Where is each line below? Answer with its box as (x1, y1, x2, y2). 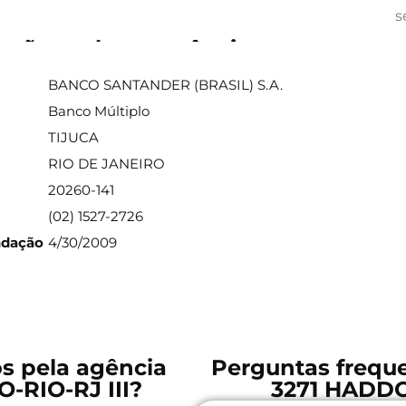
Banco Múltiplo (48, 102, 150, 121)
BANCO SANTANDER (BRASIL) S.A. (48, 76, 284, 94)
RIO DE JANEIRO (48, 155, 166, 173)
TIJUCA (48, 129, 100, 147)
